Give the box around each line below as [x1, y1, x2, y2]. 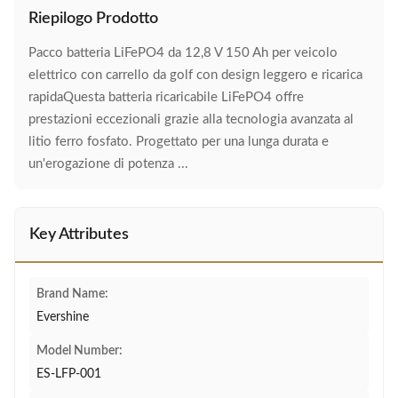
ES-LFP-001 [36, 368, 101, 380]
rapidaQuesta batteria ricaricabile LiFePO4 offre [28, 91, 304, 104]
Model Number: [36, 345, 123, 357]
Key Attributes [29, 227, 129, 243]
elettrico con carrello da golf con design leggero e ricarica [28, 68, 362, 82]
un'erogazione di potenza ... [28, 157, 188, 171]
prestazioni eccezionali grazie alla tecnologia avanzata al [28, 113, 354, 126]
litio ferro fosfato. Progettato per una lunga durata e [28, 135, 329, 148]
